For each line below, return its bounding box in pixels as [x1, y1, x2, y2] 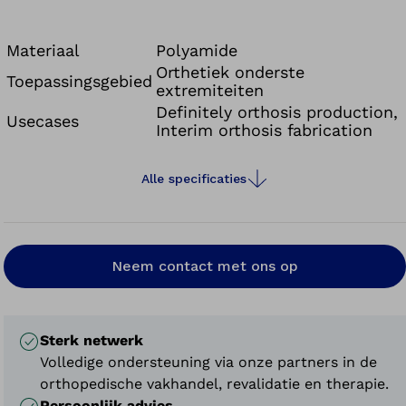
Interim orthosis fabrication [156, 121, 373, 140]
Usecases [6, 111, 80, 130]
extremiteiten [156, 81, 265, 100]
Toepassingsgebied [6, 72, 153, 91]
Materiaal [6, 41, 81, 60]
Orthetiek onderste [156, 63, 305, 82]
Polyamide [156, 41, 238, 60]
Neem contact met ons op [111, 257, 299, 275]
